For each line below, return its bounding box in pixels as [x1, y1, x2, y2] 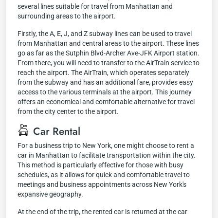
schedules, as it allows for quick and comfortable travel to [18, 171, 190, 179]
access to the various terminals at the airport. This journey [18, 88, 192, 96]
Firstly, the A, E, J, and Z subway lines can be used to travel [18, 30, 192, 37]
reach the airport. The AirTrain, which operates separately [18, 69, 189, 76]
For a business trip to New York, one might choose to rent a [18, 142, 194, 149]
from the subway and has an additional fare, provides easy [18, 78, 193, 86]
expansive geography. [18, 190, 83, 198]
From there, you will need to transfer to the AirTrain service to [18, 59, 200, 67]
